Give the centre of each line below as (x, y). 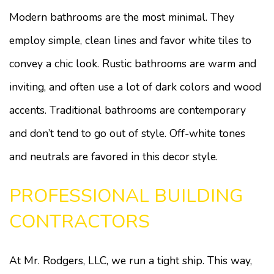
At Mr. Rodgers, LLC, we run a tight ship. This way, (131, 261)
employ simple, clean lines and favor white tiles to (130, 40)
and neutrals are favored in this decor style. (113, 157)
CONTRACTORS (80, 221)
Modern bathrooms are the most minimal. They (122, 17)
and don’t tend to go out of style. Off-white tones (127, 133)
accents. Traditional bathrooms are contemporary (128, 110)
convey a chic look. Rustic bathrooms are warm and (133, 64)
